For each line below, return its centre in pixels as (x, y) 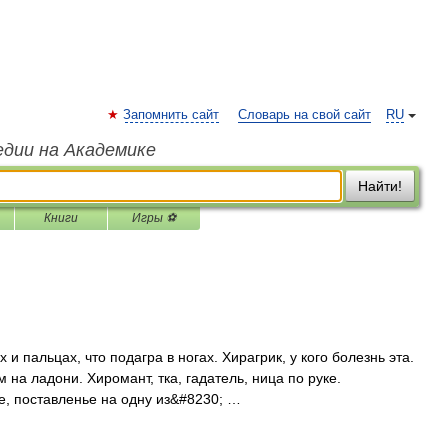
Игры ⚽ (154, 218)
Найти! (380, 186)
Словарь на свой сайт (304, 115)
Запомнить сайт (171, 115)
